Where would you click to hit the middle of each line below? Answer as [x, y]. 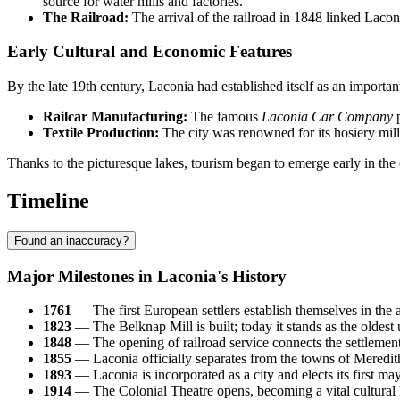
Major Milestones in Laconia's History [147, 276]
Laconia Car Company [327, 117]
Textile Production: [101, 133]
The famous [225, 117]
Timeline [48, 201]
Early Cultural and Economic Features [150, 52]
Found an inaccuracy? [71, 241]
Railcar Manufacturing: [115, 117]
